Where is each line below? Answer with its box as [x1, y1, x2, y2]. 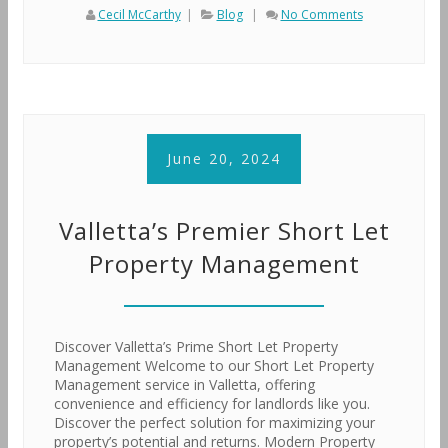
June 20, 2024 [167, 149, 281, 168]
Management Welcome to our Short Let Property [54, 356, 374, 375]
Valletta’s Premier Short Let [58, 214, 390, 247]
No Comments [280, 6, 363, 23]
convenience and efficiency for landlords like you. [54, 394, 370, 413]
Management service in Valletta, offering [54, 375, 315, 394]
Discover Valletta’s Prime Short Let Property [54, 337, 338, 356]
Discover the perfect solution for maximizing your [54, 413, 375, 432]
